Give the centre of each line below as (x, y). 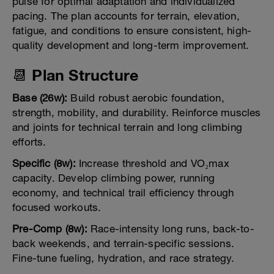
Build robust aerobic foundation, (146, 98)
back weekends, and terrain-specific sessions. (124, 244)
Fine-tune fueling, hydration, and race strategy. (124, 258)
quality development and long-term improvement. (131, 46)
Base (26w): (40, 98)
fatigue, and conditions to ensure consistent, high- (132, 31)
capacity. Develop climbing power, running (114, 178)
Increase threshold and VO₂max (152, 164)
